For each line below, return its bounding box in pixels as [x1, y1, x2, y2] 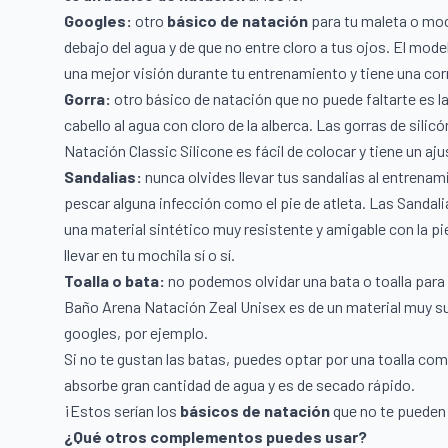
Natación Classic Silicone [64, 141, 233, 161]
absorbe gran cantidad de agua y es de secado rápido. [64, 375, 415, 395]
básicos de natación [180, 401, 333, 421]
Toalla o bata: [64, 271, 165, 291]
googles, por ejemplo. [64, 323, 208, 343]
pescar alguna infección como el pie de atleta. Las [64, 193, 397, 213]
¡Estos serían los [64, 401, 180, 421]
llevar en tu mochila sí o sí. [64, 245, 235, 265]
